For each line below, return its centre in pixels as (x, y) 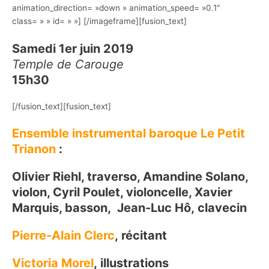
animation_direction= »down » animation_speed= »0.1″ (116, 8)
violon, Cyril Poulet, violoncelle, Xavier (122, 192)
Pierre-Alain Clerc (63, 236)
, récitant (141, 236)
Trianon (34, 149)
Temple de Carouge (68, 64)
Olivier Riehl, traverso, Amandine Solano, (130, 177)
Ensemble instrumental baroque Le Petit (128, 134)
